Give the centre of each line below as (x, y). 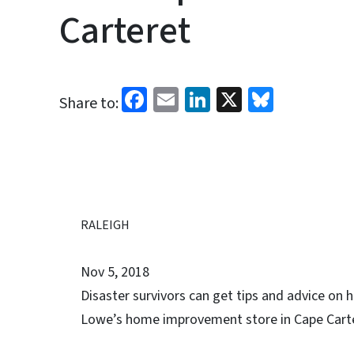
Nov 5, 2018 (115, 272)
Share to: (89, 104)
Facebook (198, 98)
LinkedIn (256, 98)
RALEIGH (105, 225)
